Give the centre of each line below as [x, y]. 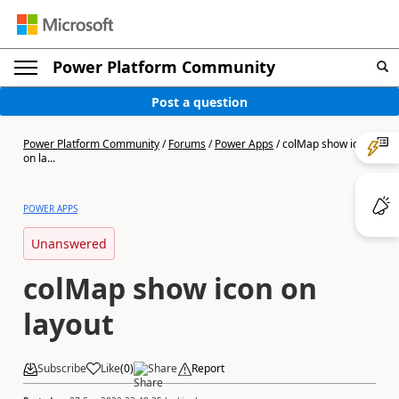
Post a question [199, 102]
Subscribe [62, 368]
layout [69, 324]
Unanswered [69, 244]
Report [208, 368]
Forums [187, 144]
